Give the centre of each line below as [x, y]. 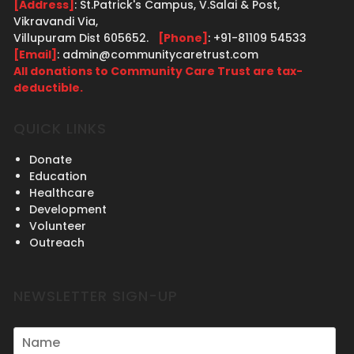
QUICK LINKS [60, 129]
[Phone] [183, 38]
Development [68, 210]
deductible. [48, 87]
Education [58, 177]
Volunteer [57, 226]
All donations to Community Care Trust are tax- [158, 71]
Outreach [56, 243]
